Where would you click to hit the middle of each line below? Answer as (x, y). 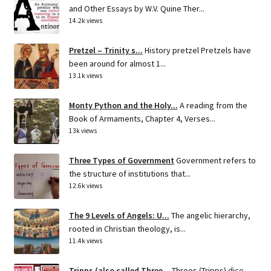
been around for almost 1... (117, 63)
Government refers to (216, 160)
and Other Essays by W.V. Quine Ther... (136, 8)
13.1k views (85, 75)
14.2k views (85, 20)
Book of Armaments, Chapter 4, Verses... (142, 118)
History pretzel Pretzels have (198, 50)
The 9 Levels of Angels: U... (119, 215)
